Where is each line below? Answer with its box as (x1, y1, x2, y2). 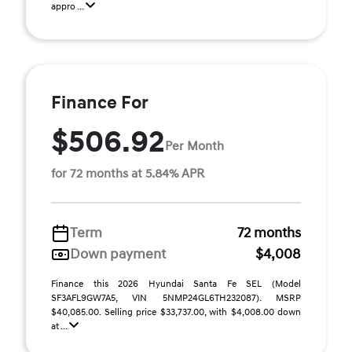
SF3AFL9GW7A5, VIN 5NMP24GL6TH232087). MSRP (51, 292, 301, 304)
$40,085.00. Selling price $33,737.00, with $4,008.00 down (51, 306, 301, 318)
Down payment (70, 245, 166, 263)
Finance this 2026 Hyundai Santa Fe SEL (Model (51, 278, 301, 290)
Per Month (165, 137, 224, 154)
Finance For (51, 92, 148, 114)
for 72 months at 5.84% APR (51, 166, 204, 181)
